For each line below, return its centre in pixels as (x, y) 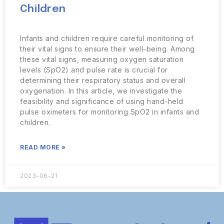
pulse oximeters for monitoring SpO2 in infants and (109, 112)
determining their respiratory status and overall (103, 80)
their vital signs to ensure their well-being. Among (107, 49)
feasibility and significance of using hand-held (102, 101)
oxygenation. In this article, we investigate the (101, 91)
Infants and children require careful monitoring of (107, 38)
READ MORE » (43, 147)
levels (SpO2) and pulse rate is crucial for (94, 70)
